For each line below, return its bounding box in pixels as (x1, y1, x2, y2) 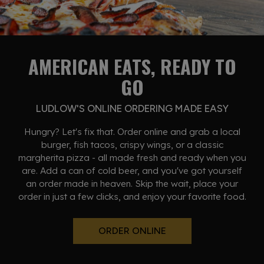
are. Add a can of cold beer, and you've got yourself (22, 165, 242, 177)
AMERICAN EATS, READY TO (28, 52, 236, 81)
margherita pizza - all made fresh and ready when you (18, 152, 246, 164)
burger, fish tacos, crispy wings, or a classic (41, 139, 223, 151)
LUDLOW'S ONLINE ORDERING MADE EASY (35, 103, 229, 115)
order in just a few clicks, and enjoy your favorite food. (18, 191, 246, 203)
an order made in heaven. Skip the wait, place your (26, 178, 238, 190)
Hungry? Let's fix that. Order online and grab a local (24, 126, 240, 138)
